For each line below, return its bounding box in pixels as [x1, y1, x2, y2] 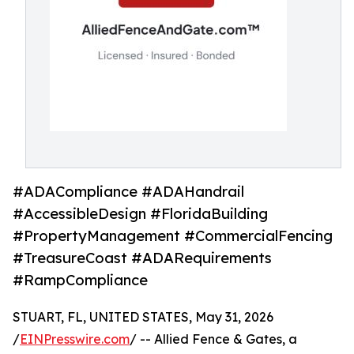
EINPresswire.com [20, 331, 130, 348]
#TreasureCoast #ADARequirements [13, 249, 272, 267]
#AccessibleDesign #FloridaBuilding [13, 205, 268, 223]
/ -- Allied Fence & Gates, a [130, 331, 297, 348]
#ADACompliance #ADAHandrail [13, 183, 244, 201]
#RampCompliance [13, 271, 148, 289]
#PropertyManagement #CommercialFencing [13, 227, 333, 245]
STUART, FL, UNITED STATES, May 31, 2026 [13, 309, 273, 326]
